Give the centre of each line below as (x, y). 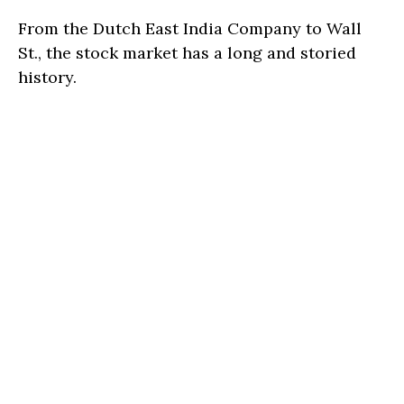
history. (47, 78)
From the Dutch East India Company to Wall (190, 29)
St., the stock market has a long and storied (187, 53)
